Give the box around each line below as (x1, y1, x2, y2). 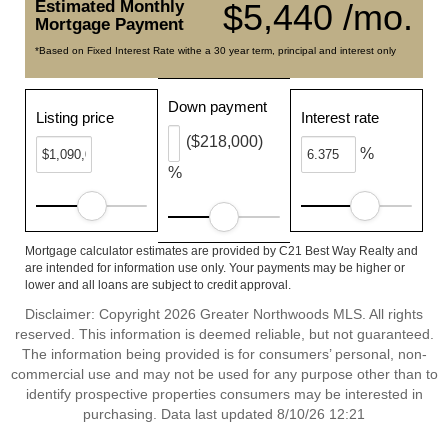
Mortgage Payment (35, 15, 184, 34)
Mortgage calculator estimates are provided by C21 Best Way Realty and (25, 244, 418, 258)
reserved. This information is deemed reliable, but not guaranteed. (14, 326, 434, 342)
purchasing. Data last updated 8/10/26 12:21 (83, 406, 365, 422)
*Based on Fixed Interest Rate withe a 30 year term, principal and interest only (35, 45, 396, 56)
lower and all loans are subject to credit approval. (25, 278, 291, 292)
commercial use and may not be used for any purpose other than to (10, 366, 438, 382)
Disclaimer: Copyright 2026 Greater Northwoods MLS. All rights (25, 306, 423, 322)
